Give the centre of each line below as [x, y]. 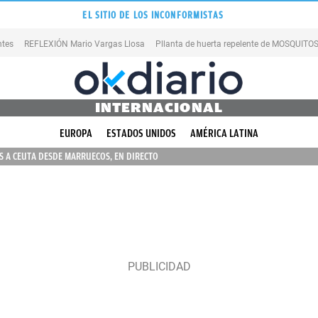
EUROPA [76, 133]
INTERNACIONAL [159, 108]
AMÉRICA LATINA [224, 133]
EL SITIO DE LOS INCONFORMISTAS [153, 15]
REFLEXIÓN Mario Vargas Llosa [84, 44]
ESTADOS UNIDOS [141, 133]
